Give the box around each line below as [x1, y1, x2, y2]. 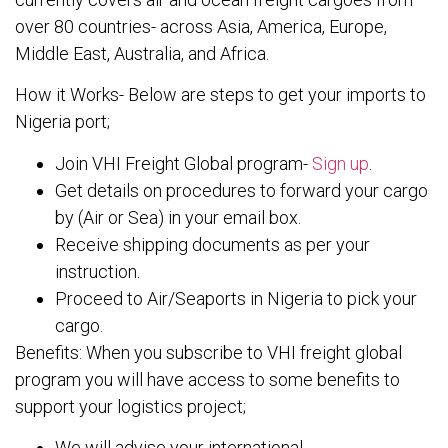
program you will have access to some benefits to [15, 368, 400, 390]
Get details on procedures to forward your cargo [55, 179, 428, 201]
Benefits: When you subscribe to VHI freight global [15, 341, 402, 363]
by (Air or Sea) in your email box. [55, 206, 301, 228]
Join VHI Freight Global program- [55, 152, 312, 174]
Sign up [312, 152, 369, 174]
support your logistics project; [15, 395, 246, 417]
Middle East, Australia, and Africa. [15, 42, 269, 64]
